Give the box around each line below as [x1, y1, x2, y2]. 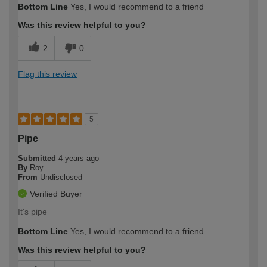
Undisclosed [40, 173, 82, 182]
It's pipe [18, 207, 47, 217]
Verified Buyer [30, 189, 82, 199]
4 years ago [58, 154, 99, 163]
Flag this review [18, 69, 77, 79]
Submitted [18, 154, 58, 163]
